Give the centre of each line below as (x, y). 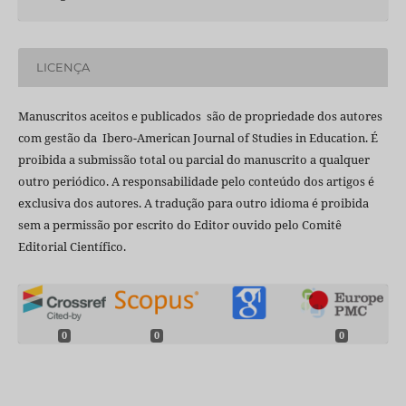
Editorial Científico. (72, 246)
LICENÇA (63, 68)
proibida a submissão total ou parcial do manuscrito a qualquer (193, 159)
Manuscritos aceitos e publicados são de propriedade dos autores (200, 116)
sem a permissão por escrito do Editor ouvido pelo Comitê (179, 224)
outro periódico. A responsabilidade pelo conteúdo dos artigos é (196, 181)
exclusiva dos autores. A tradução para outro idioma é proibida (193, 203)
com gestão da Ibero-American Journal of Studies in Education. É (198, 137)
